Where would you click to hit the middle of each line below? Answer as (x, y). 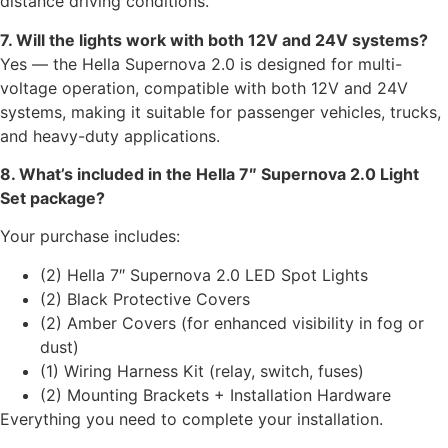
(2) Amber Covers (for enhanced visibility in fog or (232, 322)
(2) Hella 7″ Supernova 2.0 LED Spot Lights (204, 274)
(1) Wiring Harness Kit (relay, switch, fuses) (202, 370)
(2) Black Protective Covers (145, 298)
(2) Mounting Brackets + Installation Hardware (215, 394)
